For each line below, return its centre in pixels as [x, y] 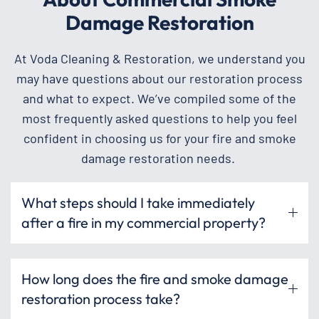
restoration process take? [101, 298]
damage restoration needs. [159, 158]
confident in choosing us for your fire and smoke [159, 138]
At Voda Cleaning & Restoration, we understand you [159, 58]
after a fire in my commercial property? [143, 222]
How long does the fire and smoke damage [155, 278]
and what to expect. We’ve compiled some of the [159, 98]
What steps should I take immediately [138, 202]
